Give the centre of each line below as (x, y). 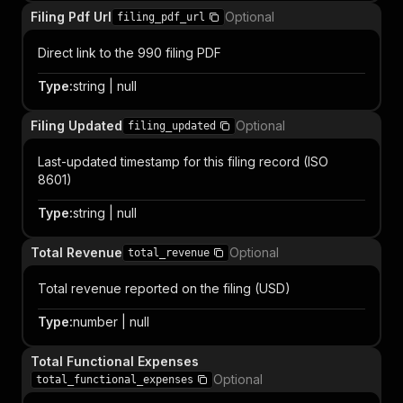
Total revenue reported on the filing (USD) (164, 288)
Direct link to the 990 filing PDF (130, 53)
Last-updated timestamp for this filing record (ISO (183, 161)
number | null (111, 322)
